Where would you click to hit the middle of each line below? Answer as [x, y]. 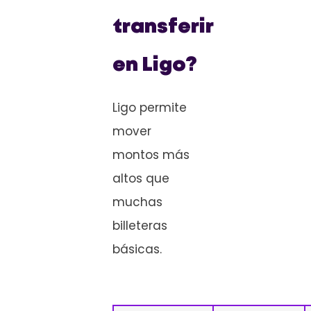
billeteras [140, 226]
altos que [141, 179]
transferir [163, 28]
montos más [151, 155]
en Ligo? [155, 66]
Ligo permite [150, 108]
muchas [137, 202]
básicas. [137, 250]
